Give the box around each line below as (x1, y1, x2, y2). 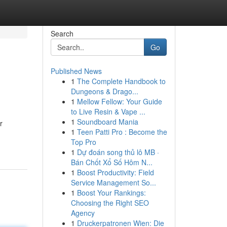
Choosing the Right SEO (70, 198, 149, 208)
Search (50, 28, 73, 39)
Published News (50, 66, 102, 76)
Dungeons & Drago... (70, 86, 138, 96)
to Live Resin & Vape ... (70, 106, 145, 117)
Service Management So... (70, 177, 156, 187)
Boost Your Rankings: (77, 187, 146, 198)
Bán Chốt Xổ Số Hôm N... (70, 157, 153, 167)
